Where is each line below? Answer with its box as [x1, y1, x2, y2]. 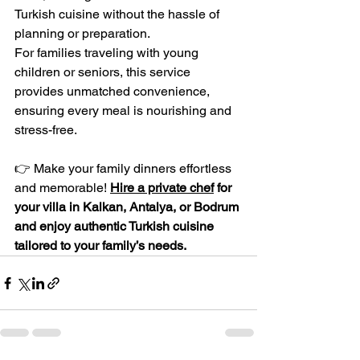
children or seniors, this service [14, 64, 194, 80]
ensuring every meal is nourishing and [14, 103, 235, 119]
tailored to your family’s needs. [14, 238, 186, 254]
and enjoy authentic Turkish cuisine [14, 219, 217, 235]
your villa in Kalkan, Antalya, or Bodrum [14, 199, 242, 215]
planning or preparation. [14, 26, 150, 42]
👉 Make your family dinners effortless [14, 161, 235, 177]
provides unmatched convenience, [14, 84, 213, 100]
